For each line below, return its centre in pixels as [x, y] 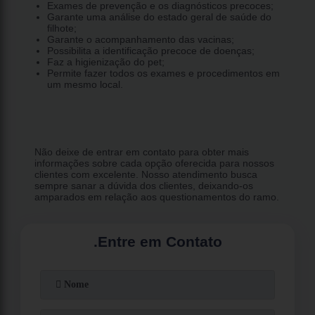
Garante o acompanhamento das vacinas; [140, 39]
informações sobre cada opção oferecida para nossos [155, 163]
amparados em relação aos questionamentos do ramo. [157, 197]
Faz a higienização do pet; [105, 62]
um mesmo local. [85, 84]
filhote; [62, 28]
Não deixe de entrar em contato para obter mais [142, 152]
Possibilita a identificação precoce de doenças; [150, 50]
